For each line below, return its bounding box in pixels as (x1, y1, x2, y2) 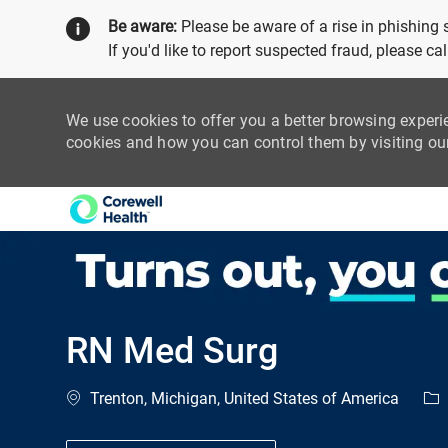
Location (65, 388, 127, 408)
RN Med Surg (66, 330, 278, 373)
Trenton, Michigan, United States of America (86, 389, 399, 409)
